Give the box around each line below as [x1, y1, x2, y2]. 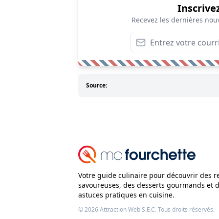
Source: [86, 81, 107, 89]
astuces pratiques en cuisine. [78, 190, 175, 199]
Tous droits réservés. [156, 205, 215, 214]
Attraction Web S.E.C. [100, 205, 156, 214]
